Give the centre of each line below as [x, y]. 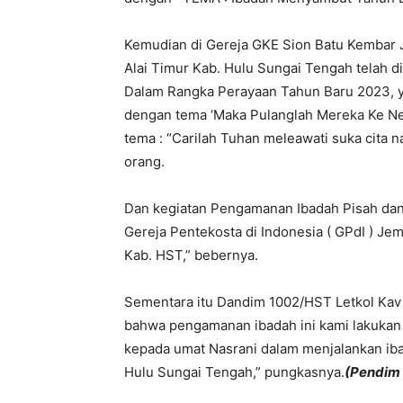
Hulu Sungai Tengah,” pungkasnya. [234, 372]
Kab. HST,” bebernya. [191, 255]
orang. [144, 161]
